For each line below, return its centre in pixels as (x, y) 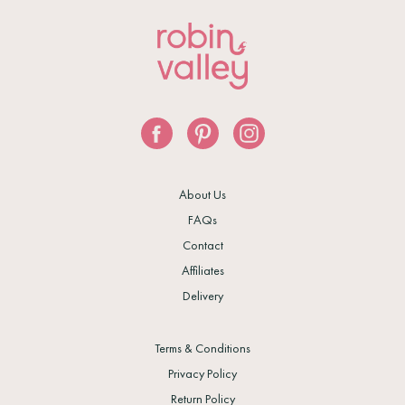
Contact (202, 245)
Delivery (202, 296)
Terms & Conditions (202, 348)
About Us (202, 195)
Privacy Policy (202, 374)
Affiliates (202, 271)
